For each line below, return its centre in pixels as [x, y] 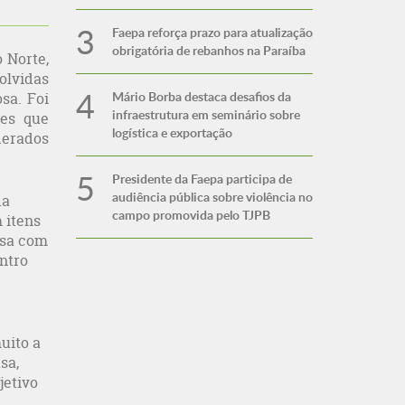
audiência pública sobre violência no [212, 197]
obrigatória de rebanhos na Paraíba [208, 50]
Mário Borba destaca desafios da [201, 96]
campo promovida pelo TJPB [191, 215]
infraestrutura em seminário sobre [206, 114]
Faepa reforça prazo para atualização [212, 32]
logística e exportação [172, 132]
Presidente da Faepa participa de [202, 179]
